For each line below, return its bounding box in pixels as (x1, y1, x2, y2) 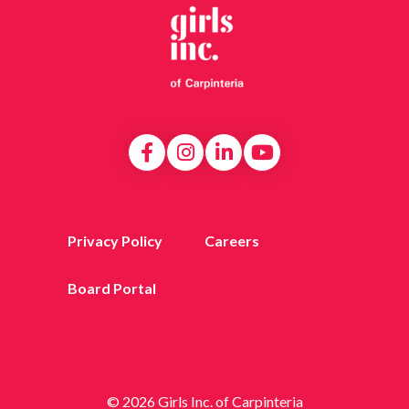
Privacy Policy (67, 231, 163, 249)
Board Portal (67, 278, 156, 297)
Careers (204, 231, 259, 249)
